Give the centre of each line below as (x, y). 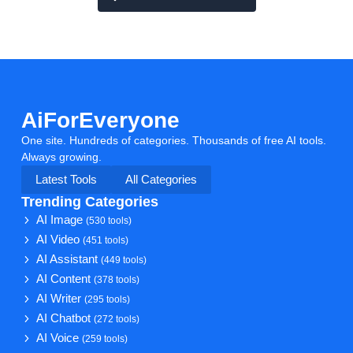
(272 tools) (117, 319)
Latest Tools (66, 180)
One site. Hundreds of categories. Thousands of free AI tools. (173, 141)
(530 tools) (109, 221)
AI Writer (61, 299)
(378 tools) (117, 280)
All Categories (161, 180)
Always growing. (61, 157)
